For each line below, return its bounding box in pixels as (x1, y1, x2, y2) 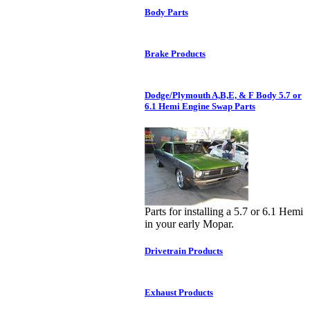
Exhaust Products (145, 287, 213, 298)
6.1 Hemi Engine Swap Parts (145, 101, 255, 112)
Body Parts (145, 7, 188, 18)
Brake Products (145, 48, 206, 60)
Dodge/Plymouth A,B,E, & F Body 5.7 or (145, 90, 302, 101)
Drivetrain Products (145, 246, 223, 257)
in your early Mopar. (145, 218, 234, 230)
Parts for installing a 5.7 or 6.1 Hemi (145, 206, 303, 218)
